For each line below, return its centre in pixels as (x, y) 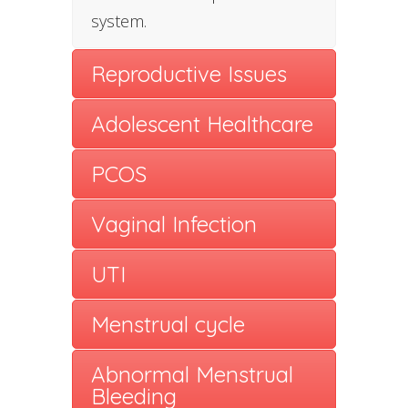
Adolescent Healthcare (202, 123)
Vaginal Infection (174, 224)
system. (119, 20)
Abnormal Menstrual (192, 374)
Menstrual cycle (168, 324)
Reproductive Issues (189, 73)
